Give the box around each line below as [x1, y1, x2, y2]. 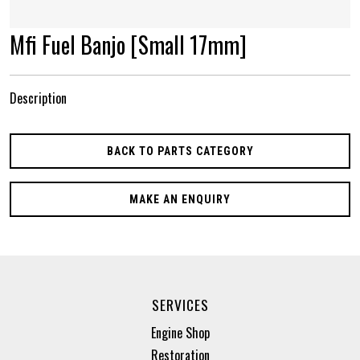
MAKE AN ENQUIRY [129, 192, 231, 206]
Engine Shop [150, 322, 210, 342]
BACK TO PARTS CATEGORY [106, 144, 254, 157]
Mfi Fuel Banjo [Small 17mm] [10, 27, 247, 61]
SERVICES [151, 293, 209, 315]
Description [10, 88, 67, 108]
